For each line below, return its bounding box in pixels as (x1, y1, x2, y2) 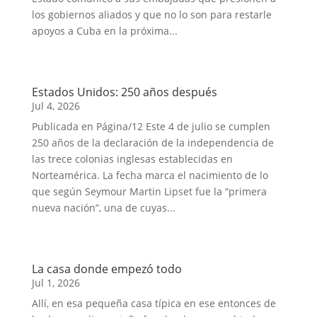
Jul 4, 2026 (31, 99, 80, 113)
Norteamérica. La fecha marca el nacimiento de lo (31, 168, 268, 182)
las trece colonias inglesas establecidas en (31, 152, 233, 166)
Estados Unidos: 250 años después (31, 84, 217, 100)
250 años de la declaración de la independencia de (31, 136, 274, 149)
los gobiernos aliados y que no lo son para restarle (31, 8, 272, 21)
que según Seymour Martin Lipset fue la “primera (31, 185, 267, 198)
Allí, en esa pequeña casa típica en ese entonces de (31, 296, 276, 310)
